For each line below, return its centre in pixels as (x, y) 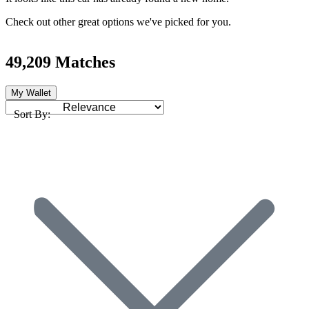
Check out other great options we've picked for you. (118, 21)
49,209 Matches (60, 62)
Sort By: (32, 114)
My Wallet (31, 92)
